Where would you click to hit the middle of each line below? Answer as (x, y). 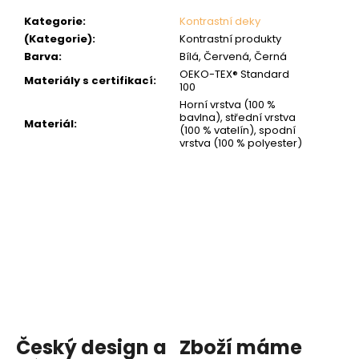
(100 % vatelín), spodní (238, 131)
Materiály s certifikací (89, 81)
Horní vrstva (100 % (228, 105)
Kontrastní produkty (230, 39)
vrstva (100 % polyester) (241, 143)
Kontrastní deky (220, 22)
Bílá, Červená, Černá (233, 57)
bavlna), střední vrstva (238, 118)
